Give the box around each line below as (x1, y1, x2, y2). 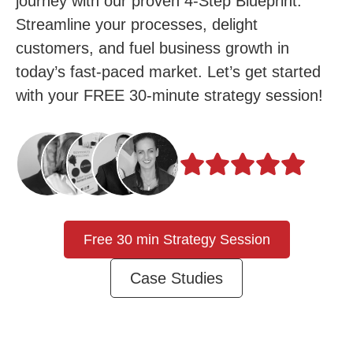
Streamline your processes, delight (16, 16, 258, 33)
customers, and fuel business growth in (16, 39, 289, 57)
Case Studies (130, 269, 223, 287)
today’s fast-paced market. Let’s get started (16, 63, 321, 80)
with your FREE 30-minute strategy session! (16, 87, 323, 104)
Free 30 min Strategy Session (83, 232, 270, 247)
